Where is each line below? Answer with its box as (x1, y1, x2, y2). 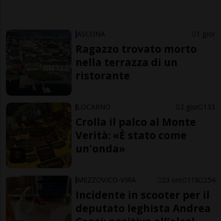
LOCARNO (77, 102, 111, 112)
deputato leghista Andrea (75, 201, 211, 215)
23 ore (161, 175, 183, 184)
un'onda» (75, 142, 126, 156)
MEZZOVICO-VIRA (77, 175, 136, 184)
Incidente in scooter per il (75, 187, 210, 202)
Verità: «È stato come (75, 128, 187, 143)
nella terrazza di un (75, 55, 178, 70)
